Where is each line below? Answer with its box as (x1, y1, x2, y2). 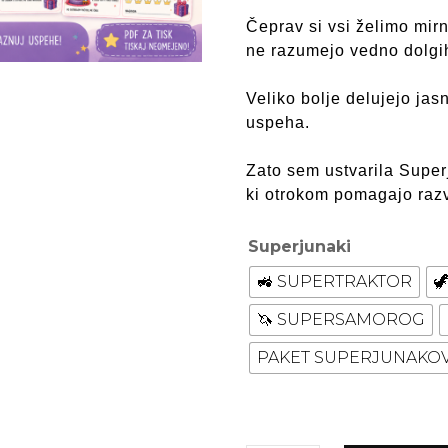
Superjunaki (248, 237, 351, 256)
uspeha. (246, 114, 310, 131)
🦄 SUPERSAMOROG (257, 310, 425, 329)
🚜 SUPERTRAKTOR (257, 272, 412, 291)
